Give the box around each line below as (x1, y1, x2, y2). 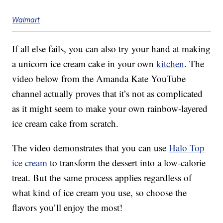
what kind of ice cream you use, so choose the (12, 186, 187, 199)
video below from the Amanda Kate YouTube (12, 72, 186, 85)
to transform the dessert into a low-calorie (47, 156, 206, 169)
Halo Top (169, 141, 205, 154)
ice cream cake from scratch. (12, 117, 119, 130)
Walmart (12, 15, 40, 24)
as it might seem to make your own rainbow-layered (12, 102, 208, 115)
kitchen (156, 57, 185, 70)
